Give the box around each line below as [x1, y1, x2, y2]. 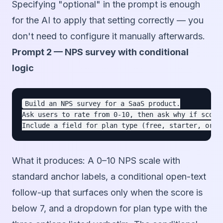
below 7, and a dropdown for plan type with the [12, 203, 207, 214]
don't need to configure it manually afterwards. [12, 31, 205, 42]
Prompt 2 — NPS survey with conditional [12, 47, 189, 58]
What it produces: [12, 155, 85, 166]
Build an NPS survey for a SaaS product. [25, 100, 180, 108]
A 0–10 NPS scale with [85, 155, 180, 166]
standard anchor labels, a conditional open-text [12, 171, 206, 182]
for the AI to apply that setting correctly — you [12, 15, 204, 26]
